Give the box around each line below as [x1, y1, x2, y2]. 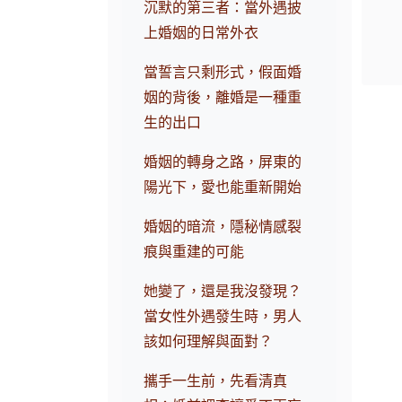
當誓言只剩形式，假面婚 [144, 65, 302, 81]
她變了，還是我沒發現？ [144, 284, 302, 300]
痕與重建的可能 [144, 244, 245, 260]
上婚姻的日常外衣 [144, 25, 259, 41]
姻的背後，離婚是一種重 [144, 90, 302, 106]
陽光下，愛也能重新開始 [144, 179, 302, 196]
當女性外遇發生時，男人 [144, 309, 302, 325]
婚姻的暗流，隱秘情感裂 [144, 219, 302, 235]
